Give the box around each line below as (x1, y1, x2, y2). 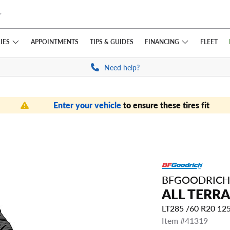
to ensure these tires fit (123, 99, 209, 111)
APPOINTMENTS (30, 37, 79, 46)
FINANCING (144, 37, 179, 46)
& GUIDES (102, 37, 133, 46)
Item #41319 (162, 215, 208, 227)
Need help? (104, 62, 140, 72)
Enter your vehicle (53, 99, 123, 111)
